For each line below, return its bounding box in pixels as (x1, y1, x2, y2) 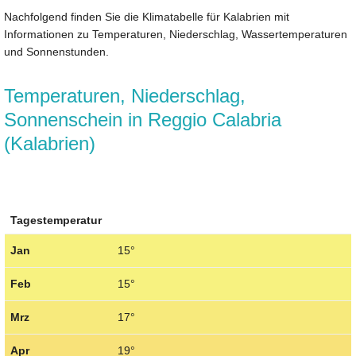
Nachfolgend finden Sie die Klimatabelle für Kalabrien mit (4, 10, 289, 23)
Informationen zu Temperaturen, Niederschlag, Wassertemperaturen (4, 27, 347, 41)
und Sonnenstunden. (4, 44, 109, 58)
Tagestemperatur (10, 214, 102, 227)
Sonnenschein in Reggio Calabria (4, 108, 281, 130)
